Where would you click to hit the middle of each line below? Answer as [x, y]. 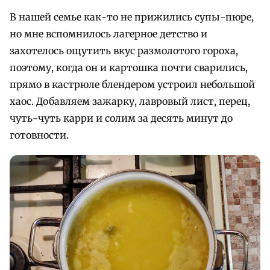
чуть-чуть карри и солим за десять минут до [121, 118]
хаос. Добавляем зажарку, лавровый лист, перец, [130, 101]
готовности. [39, 135]
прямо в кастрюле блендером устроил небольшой [132, 84]
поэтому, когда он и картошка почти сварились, [129, 67]
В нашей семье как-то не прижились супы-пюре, [132, 17]
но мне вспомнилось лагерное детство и [108, 33]
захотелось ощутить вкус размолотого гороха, [124, 50]
